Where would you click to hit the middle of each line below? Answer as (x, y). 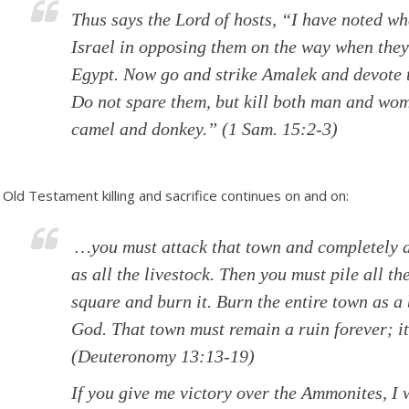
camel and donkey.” (145, 128)
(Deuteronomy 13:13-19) (163, 357)
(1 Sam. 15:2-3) (278, 128)
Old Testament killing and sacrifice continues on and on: (176, 196)
